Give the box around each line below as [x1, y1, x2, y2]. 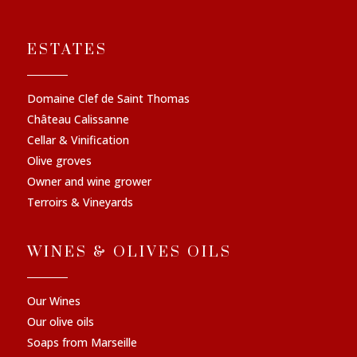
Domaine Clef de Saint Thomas [27, 91, 190, 107]
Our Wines [27, 293, 80, 309]
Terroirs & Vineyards [27, 194, 133, 210]
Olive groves [27, 153, 92, 169]
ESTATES [27, 41, 108, 60]
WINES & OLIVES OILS [27, 243, 232, 262]
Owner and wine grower [27, 174, 151, 190]
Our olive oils [27, 314, 94, 330]
